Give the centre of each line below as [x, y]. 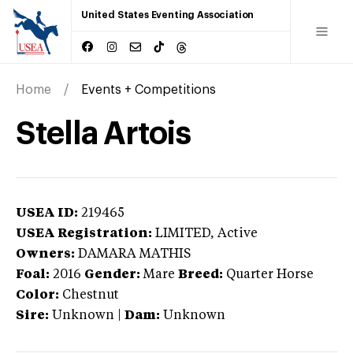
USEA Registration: [84, 234]
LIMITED [183, 234]
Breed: [201, 275]
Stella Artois [103, 134]
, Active [234, 234]
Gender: [112, 275]
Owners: [45, 254]
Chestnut [91, 295]
